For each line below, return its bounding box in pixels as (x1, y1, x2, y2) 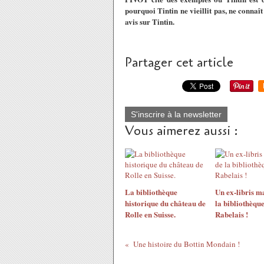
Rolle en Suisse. (125, 208, 176, 220)
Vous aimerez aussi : (125, 121, 238, 140)
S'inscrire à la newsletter (131, 109, 222, 119)
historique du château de (125, 197, 206, 209)
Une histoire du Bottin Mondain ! (133, 238, 240, 249)
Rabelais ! (214, 208, 248, 220)
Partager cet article (125, 53, 233, 71)
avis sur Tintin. (125, 15, 174, 27)
